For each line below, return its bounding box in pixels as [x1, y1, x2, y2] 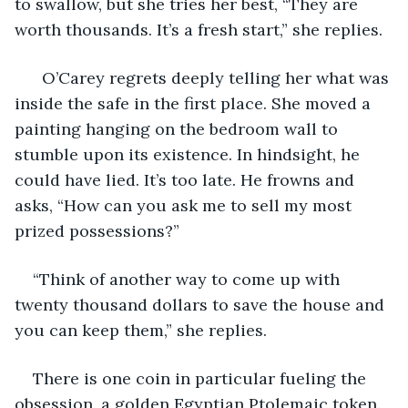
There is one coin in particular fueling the [33, 367, 371, 389]
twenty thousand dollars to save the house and [15, 293, 389, 315]
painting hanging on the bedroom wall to [15, 117, 342, 139]
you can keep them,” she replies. [15, 319, 267, 341]
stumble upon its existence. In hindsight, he [15, 143, 364, 165]
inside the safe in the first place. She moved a [15, 92, 375, 114]
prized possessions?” [15, 219, 179, 241]
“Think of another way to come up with [33, 268, 344, 290]
